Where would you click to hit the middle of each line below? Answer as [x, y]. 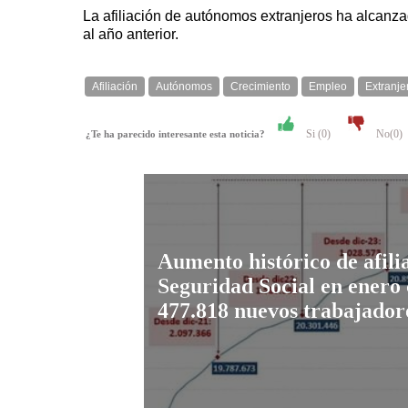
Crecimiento [260, 87]
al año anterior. [131, 35]
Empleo [328, 87]
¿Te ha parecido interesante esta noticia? [179, 135]
